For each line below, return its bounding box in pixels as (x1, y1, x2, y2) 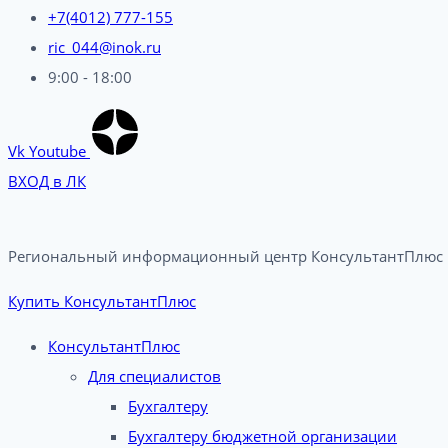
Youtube (29, 141, 86, 161)
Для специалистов (88, 366, 221, 386)
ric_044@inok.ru (48, 37, 161, 57)
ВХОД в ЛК (8, 171, 86, 191)
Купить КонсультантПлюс (8, 291, 196, 311)
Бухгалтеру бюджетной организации (128, 426, 397, 446)
